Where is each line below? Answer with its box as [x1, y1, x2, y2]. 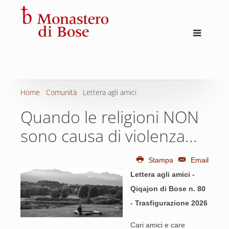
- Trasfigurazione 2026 [130, 199, 208, 207]
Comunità [46, 87, 77, 97]
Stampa [146, 156, 176, 164]
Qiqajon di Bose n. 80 [130, 185, 205, 193]
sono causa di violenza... [20, 125, 197, 147]
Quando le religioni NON [20, 106, 199, 128]
